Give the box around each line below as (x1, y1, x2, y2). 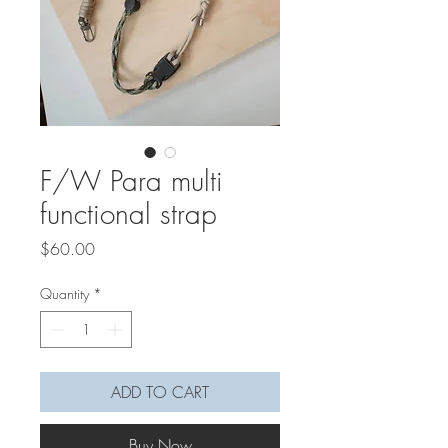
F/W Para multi (40, 162, 223, 200)
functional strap (40, 195, 217, 233)
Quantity (40, 284, 89, 304)
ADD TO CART (111, 381, 209, 404)
